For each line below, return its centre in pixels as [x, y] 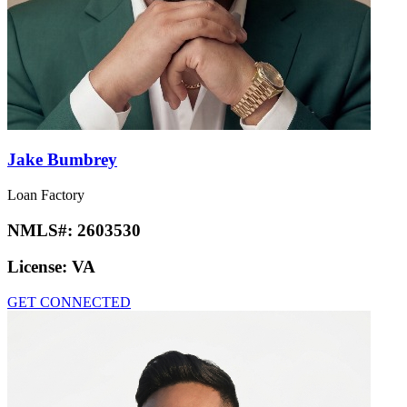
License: [40, 267]
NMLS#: [42, 230]
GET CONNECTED [69, 303]
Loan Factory [46, 194]
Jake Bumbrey [62, 160]
